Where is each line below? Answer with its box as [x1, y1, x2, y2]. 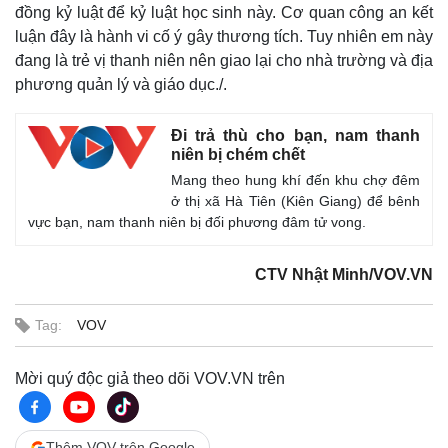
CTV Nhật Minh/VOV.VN [255, 266, 433, 283]
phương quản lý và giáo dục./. [15, 76, 227, 93]
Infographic [242, 14, 313, 31]
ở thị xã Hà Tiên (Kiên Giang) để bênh [171, 193, 420, 209]
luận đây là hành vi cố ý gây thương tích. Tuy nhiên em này [15, 28, 433, 45]
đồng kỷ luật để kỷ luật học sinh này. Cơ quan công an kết [15, 4, 433, 21]
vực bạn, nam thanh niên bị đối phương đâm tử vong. [28, 214, 366, 230]
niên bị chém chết [171, 146, 305, 163]
